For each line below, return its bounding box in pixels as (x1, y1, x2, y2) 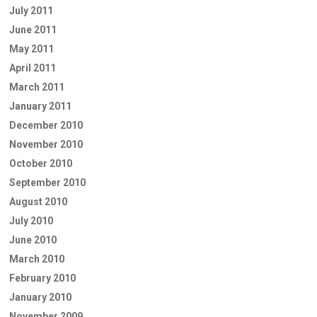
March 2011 (9, 81, 64, 93)
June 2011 (9, 23, 57, 35)
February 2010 (9, 272, 76, 284)
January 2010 (9, 291, 71, 303)
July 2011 (9, 4, 53, 16)
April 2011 (9, 62, 56, 74)
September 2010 (9, 176, 86, 188)
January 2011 (9, 100, 71, 112)
